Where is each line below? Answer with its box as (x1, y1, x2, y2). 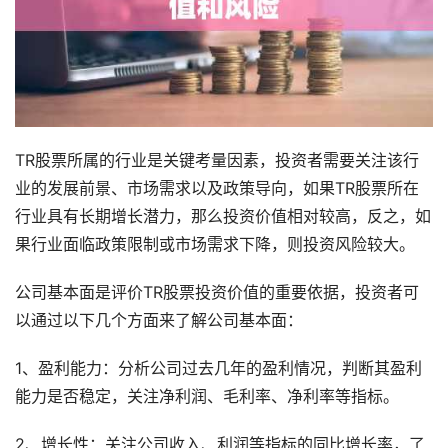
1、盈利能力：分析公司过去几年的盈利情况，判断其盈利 (15, 359, 422, 379)
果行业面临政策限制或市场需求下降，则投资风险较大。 (15, 235, 415, 255)
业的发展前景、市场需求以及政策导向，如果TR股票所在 (15, 179, 419, 199)
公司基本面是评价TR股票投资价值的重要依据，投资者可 (15, 283, 419, 303)
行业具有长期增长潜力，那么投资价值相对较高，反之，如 (15, 207, 431, 227)
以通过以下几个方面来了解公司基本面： (15, 311, 303, 331)
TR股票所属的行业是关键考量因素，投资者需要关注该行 (15, 151, 419, 171)
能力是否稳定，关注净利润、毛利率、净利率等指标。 (15, 387, 399, 407)
